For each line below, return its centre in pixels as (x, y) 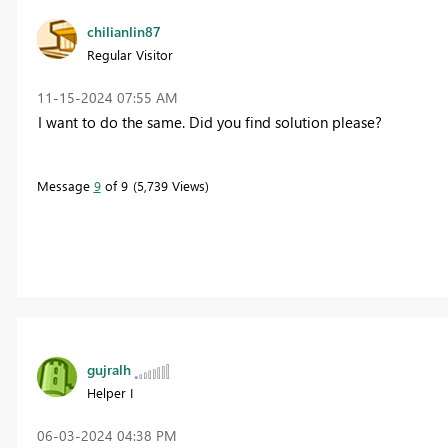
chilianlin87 (123, 31)
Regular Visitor (129, 54)
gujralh (108, 369)
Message (65, 185)
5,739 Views (170, 185)
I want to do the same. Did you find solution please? (209, 121)
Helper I (109, 392)
